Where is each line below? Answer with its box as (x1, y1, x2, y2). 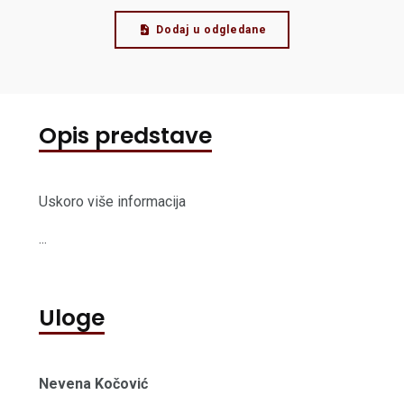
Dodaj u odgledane (155, 23, 267, 37)
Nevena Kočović (38, 375, 148, 393)
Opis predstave (38, 120, 212, 152)
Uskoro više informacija (38, 193, 186, 211)
